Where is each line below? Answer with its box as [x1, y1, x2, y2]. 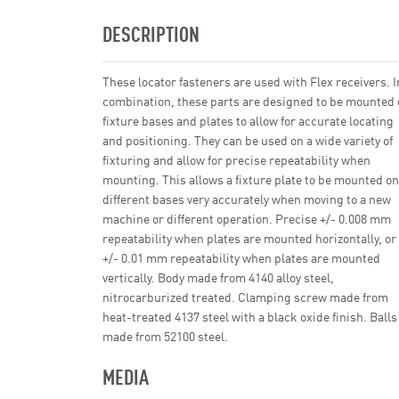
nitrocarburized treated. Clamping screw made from [102, 288, 388, 305]
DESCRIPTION [102, 20, 199, 46]
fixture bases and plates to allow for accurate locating [102, 111, 394, 129]
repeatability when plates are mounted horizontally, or [102, 229, 396, 247]
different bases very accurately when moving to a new [102, 190, 391, 208]
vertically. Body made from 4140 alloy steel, [102, 268, 334, 286]
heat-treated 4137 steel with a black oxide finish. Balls [102, 307, 397, 325]
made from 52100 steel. [102, 327, 228, 345]
